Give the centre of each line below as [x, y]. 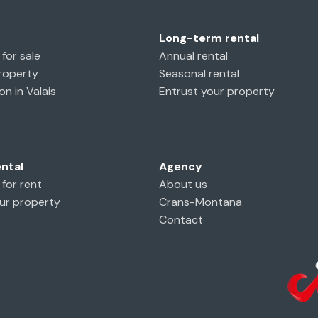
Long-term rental [209, 38]
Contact [181, 220]
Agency [181, 167]
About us [183, 185]
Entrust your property [217, 91]
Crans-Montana [201, 202]
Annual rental [193, 56]
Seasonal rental [199, 73]
